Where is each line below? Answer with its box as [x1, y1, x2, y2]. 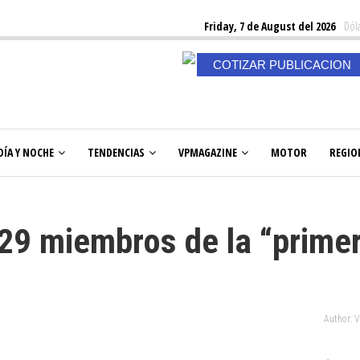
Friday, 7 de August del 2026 [204, 18, 335, 34]
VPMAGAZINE [178, 145, 237, 160]
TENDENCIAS [88, 145, 145, 160]
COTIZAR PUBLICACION [212, 58, 351, 72]
